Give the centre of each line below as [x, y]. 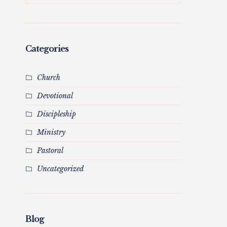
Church [49, 77]
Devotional [55, 96]
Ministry [51, 132]
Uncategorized [60, 168]
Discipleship [56, 114]
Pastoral [50, 150]
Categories [47, 48]
